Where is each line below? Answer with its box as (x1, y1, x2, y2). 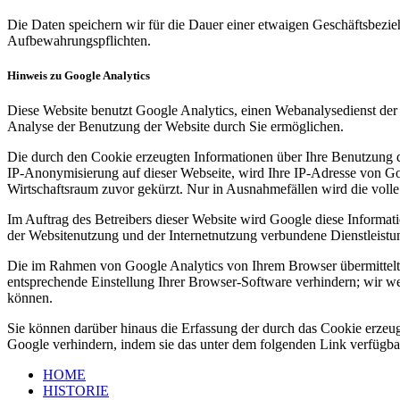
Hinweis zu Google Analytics (7, 68, 150, 82)
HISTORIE (43, 383, 109, 398)
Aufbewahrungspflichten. (7, 32, 151, 48)
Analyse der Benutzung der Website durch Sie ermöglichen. (7, 119, 344, 134)
